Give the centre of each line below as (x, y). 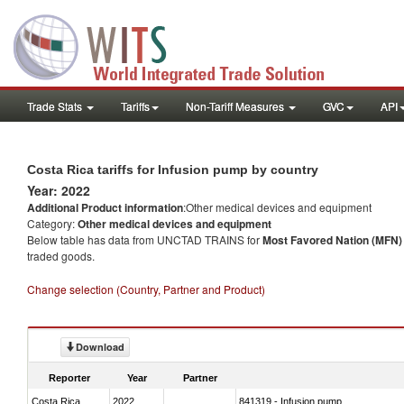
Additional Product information (105, 207)
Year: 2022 (59, 190)
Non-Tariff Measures (236, 106)
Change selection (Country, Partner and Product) (146, 289)
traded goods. (61, 256)
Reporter (69, 377)
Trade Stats (56, 106)
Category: (52, 223)
